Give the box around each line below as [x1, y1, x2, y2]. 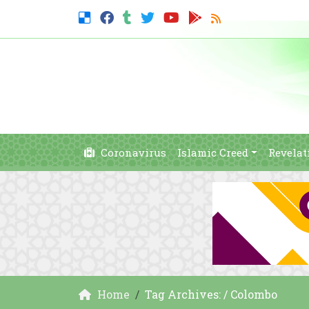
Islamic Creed [177, 146, 248, 159]
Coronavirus [98, 146, 166, 159]
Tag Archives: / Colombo [145, 287, 277, 301]
